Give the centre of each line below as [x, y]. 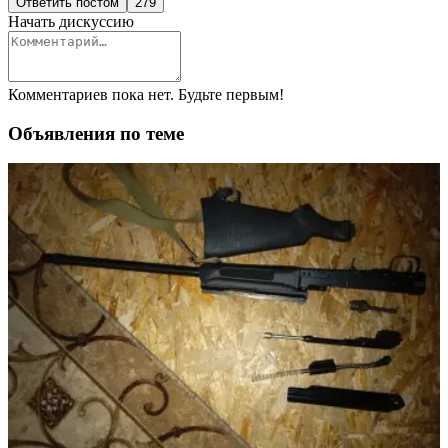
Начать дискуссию [71, 21]
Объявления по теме [96, 133]
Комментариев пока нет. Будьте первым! [146, 94]
